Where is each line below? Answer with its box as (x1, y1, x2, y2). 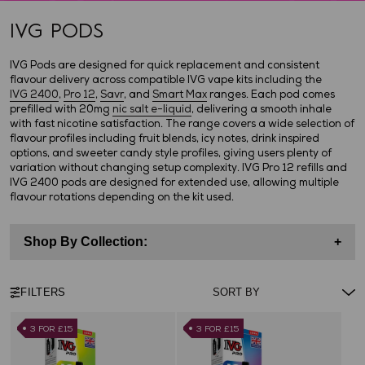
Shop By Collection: (24, 235, 147, 249)
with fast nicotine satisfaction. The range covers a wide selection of (10, 117, 354, 131)
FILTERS (20, 286, 66, 299)
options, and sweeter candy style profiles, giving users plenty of (10, 147, 332, 161)
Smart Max (152, 88, 207, 102)
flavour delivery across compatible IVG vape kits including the (10, 73, 322, 87)
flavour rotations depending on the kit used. (10, 191, 234, 204)
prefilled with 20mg (10, 103, 112, 117)
